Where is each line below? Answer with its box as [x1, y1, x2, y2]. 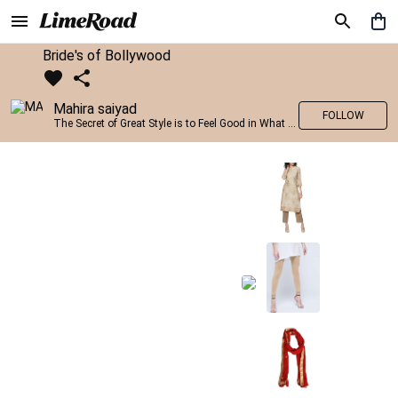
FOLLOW [322, 109, 364, 122]
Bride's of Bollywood [43, 47, 171, 64]
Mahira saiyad [53, 100, 137, 117]
